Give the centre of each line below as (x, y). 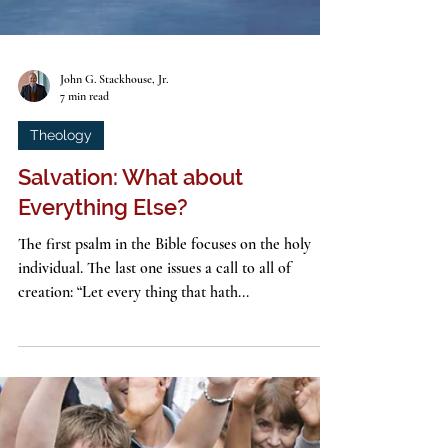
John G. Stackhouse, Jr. (114, 239)
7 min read (84, 255)
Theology (61, 295)
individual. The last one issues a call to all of (154, 428)
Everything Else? (103, 367)
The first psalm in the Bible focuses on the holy (164, 404)
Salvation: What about (130, 337)
